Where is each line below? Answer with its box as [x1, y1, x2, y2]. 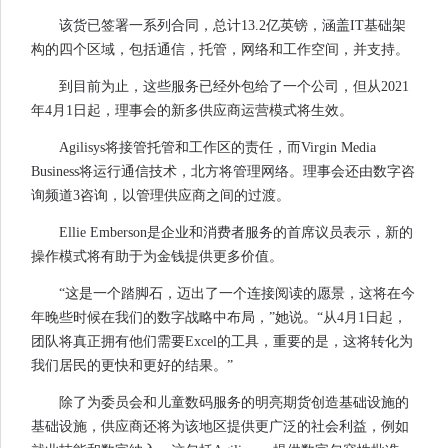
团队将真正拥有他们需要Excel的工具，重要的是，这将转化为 [31, 334, 413, 350]
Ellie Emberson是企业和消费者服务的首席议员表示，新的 [59, 225, 413, 241]
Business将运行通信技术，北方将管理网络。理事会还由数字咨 [31, 164, 415, 180]
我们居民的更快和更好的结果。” [31, 358, 233, 374]
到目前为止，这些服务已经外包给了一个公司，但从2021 [59, 79, 409, 95]
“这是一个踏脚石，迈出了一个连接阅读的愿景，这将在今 [59, 286, 415, 302]
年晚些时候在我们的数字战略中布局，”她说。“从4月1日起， [31, 310, 407, 326]
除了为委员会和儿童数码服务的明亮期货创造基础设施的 [59, 395, 409, 411]
